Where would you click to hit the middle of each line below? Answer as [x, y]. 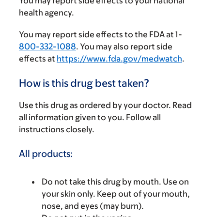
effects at [38, 59]
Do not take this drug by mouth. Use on [115, 181]
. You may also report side [124, 46]
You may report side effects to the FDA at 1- [101, 34]
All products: [46, 153]
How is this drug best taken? [84, 83]
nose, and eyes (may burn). [93, 206]
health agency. [46, 13]
